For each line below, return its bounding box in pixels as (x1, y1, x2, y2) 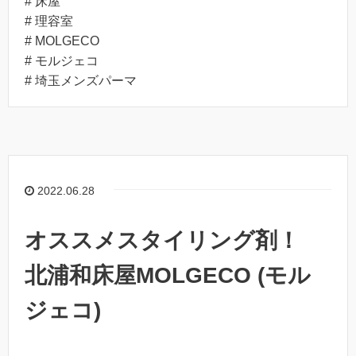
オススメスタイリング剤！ (25, 227, 322, 253)
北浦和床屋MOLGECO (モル (25, 262, 311, 288)
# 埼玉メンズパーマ (25, 73, 137, 87)
